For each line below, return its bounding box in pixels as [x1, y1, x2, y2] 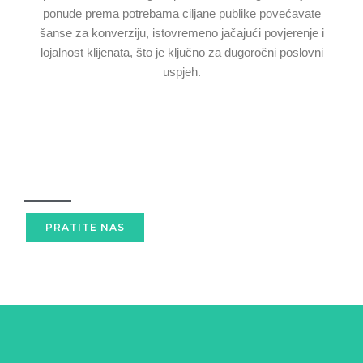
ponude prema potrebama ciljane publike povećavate [42, 6, 321, 20]
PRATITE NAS [45, 220, 125, 233]
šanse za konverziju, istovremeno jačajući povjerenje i [39, 26, 324, 40]
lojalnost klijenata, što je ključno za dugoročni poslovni [40, 45, 323, 59]
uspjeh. [162, 65, 201, 79]
